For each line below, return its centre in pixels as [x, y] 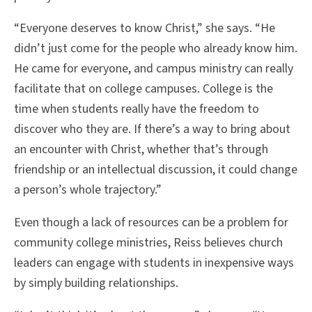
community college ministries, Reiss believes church [148, 243]
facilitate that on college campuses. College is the [143, 89]
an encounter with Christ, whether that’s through [141, 150]
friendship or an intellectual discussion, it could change [156, 170]
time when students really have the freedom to [136, 109]
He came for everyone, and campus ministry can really [154, 69]
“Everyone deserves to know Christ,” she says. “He [145, 29]
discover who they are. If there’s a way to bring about [152, 130]
